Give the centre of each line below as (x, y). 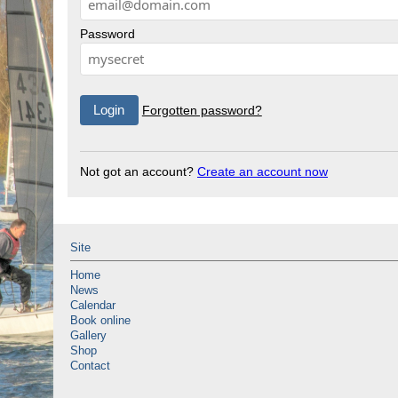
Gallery (88, 336)
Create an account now (263, 171)
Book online (100, 321)
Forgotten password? (202, 110)
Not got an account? (139, 171)
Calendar (93, 306)
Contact (90, 366)
